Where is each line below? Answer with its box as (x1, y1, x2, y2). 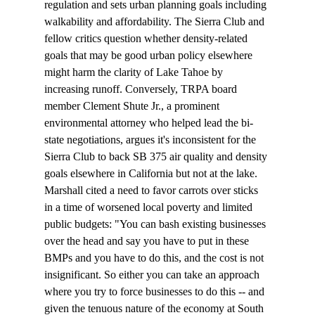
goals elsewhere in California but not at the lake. (44, 167, 257, 180)
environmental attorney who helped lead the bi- (44, 117, 253, 129)
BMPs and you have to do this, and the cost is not (44, 252, 266, 264)
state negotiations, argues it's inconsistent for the (44, 134, 259, 146)
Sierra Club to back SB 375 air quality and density (44, 150, 270, 163)
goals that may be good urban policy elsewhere (44, 49, 255, 62)
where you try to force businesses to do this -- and (44, 285, 267, 298)
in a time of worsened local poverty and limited (44, 201, 255, 214)
